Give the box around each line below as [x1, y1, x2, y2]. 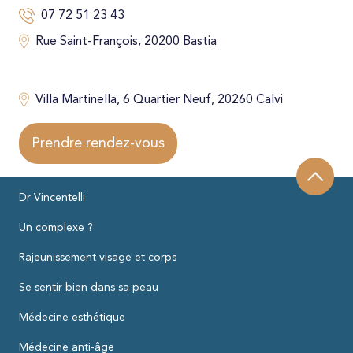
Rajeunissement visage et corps [19, 251, 176, 263]
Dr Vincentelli [19, 191, 85, 203]
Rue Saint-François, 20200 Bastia [35, 35, 217, 48]
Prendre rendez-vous [32, 136, 165, 150]
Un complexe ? [19, 221, 93, 233]
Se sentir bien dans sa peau [19, 281, 158, 293]
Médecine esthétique [19, 311, 125, 323]
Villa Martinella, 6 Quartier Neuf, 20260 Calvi [35, 93, 283, 106]
